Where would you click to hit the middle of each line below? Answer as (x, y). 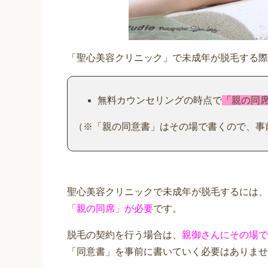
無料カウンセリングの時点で (160, 100)
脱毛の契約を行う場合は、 (124, 234)
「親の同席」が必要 (110, 208)
